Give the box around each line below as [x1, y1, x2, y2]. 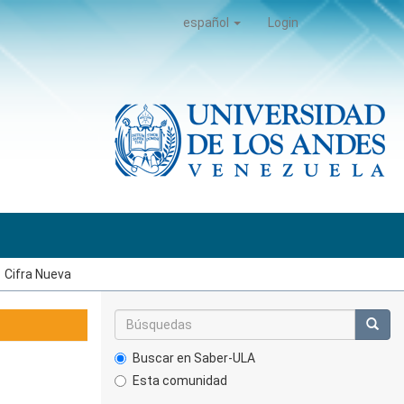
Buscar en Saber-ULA [133, 351, 255, 365]
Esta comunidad [133, 373, 227, 388]
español [183, 15, 232, 30]
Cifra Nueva [5, 267, 71, 281]
